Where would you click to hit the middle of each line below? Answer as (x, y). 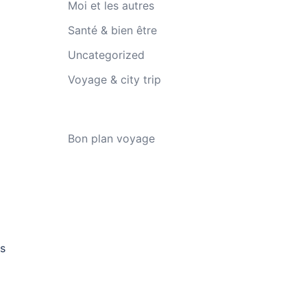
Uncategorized (106, 55)
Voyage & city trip (114, 79)
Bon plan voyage (111, 138)
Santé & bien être (112, 30)
